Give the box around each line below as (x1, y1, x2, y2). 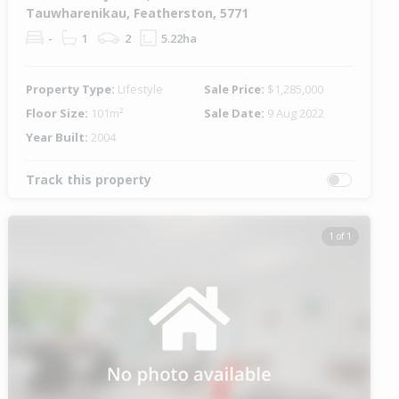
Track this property (26, 171, 152, 189)
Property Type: (26, 81, 118, 98)
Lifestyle (118, 81, 164, 98)
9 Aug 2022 (266, 105, 324, 122)
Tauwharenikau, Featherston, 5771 (26, 4, 249, 22)
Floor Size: (26, 105, 92, 122)
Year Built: (26, 129, 92, 146)
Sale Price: (203, 81, 267, 98)
